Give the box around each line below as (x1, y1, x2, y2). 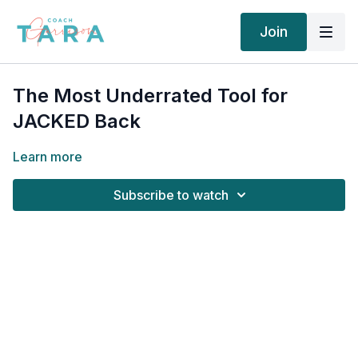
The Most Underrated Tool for (13, 84, 288, 107)
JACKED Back (13, 109, 141, 133)
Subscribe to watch (113, 187, 229, 203)
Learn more (13, 149, 82, 165)
